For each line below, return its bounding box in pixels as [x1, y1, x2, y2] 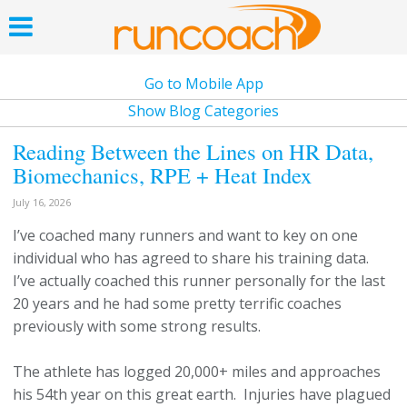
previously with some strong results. [13, 316, 261, 336]
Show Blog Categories [128, 101, 279, 121]
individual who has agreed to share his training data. [13, 248, 372, 268]
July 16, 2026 [13, 195, 71, 209]
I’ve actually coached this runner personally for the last [13, 271, 385, 291]
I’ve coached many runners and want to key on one [13, 225, 358, 245]
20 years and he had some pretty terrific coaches [13, 293, 342, 313]
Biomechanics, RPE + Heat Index [13, 160, 312, 190]
